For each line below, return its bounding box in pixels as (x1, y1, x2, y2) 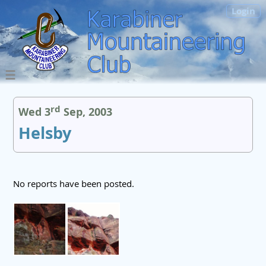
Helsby (18, 122, 72, 145)
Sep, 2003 (61, 104, 113, 119)
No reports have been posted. (13, 177, 134, 189)
